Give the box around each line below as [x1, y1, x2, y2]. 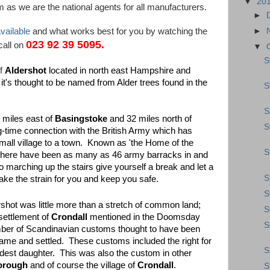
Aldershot [5, 66, 46, 75]
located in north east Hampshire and [46, 66, 190, 75]
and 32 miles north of [107, 114, 192, 124]
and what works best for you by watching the [30, 27, 207, 36]
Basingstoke [55, 114, 107, 124]
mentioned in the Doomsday [87, 212, 200, 222]
